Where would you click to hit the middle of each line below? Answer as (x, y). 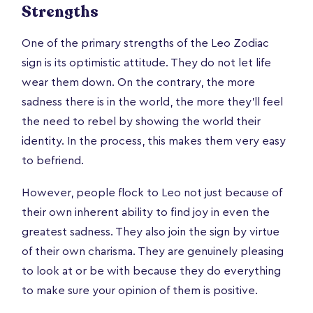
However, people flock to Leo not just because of (152, 192)
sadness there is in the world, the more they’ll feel (152, 102)
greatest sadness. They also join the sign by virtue (151, 232)
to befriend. (53, 160)
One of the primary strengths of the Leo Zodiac (145, 43)
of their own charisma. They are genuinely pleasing (153, 251)
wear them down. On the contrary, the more (138, 82)
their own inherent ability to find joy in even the (146, 212)
